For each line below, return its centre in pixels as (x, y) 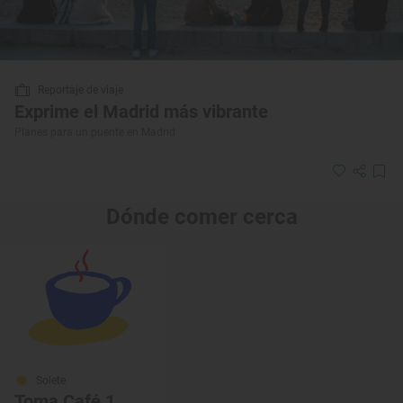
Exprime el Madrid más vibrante (141, 111)
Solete (51, 380)
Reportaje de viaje (81, 90)
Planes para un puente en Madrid (95, 132)
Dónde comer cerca (201, 216)
